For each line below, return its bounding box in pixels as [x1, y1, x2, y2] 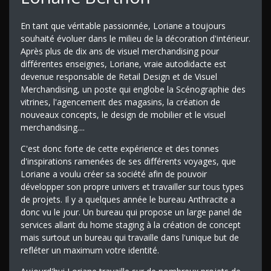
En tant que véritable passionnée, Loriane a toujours [20, 19, 226, 31]
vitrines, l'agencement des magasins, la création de [20, 96, 220, 108]
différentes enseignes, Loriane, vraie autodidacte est [20, 57, 226, 70]
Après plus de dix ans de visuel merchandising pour [20, 45, 219, 57]
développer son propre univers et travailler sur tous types [20, 180, 244, 192]
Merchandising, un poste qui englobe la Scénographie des [20, 83, 246, 95]
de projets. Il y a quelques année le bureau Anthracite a [20, 193, 235, 205]
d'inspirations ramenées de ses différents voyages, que [20, 155, 236, 167]
